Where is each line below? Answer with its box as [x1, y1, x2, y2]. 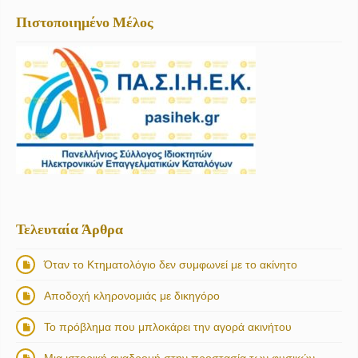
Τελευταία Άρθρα [16, 220, 123, 237]
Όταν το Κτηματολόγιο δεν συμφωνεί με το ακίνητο [44, 257, 297, 271]
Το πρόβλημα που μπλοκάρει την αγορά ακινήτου [44, 320, 292, 333]
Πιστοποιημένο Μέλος [16, 13, 153, 30]
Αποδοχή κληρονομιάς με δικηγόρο [44, 288, 220, 302]
